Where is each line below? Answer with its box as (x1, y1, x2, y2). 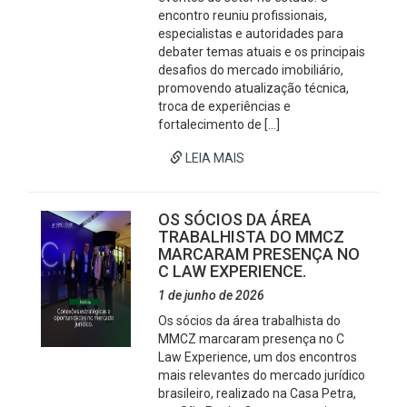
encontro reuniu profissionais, (158, 8, 328, 23)
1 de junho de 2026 (158, 288, 265, 303)
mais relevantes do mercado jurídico (158, 368, 366, 382)
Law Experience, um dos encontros (158, 350, 358, 364)
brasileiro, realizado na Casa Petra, (158, 386, 357, 401)
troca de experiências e (158, 99, 292, 114)
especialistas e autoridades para (158, 26, 344, 41)
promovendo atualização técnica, (158, 81, 350, 95)
